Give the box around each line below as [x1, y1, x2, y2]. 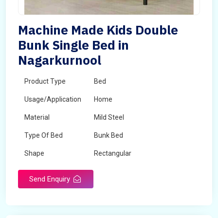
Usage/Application [24, 95, 81, 103]
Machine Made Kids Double [18, 21, 178, 38]
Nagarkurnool [18, 52, 101, 68]
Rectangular [94, 149, 131, 157]
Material [24, 113, 50, 121]
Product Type [24, 77, 66, 85]
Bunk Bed [94, 131, 123, 139]
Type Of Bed [24, 131, 63, 139]
